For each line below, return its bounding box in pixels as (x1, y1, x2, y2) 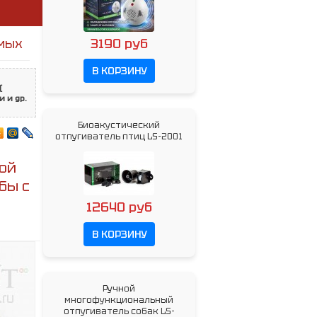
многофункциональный (64, 294, 173, 306)
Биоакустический (78, 120, 160, 131)
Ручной (103, 283, 135, 294)
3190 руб (90, 35, 148, 52)
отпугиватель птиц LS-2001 (55, 131, 183, 142)
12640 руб (86, 198, 152, 215)
